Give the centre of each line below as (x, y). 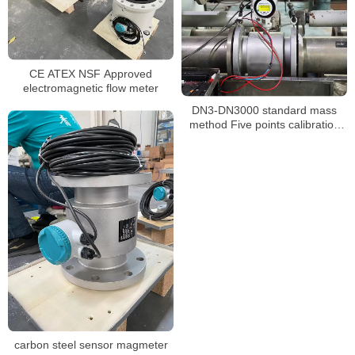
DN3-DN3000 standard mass (264, 110)
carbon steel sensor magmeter (91, 345)
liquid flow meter (264, 138)
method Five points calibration (264, 124)
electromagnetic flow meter (91, 88)
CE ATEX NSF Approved (91, 73)
